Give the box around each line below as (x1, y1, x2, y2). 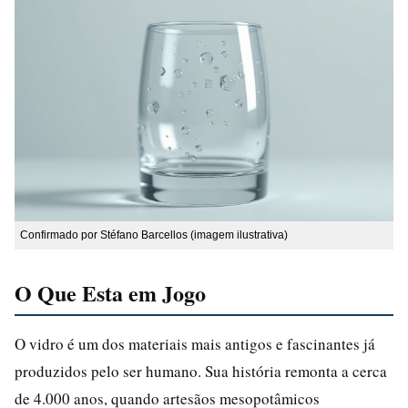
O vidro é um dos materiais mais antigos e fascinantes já (15, 332, 375, 354)
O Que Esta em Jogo (15, 276, 206, 309)
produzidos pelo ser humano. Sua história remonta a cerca (15, 360, 387, 382)
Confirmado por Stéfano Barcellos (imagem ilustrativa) (20, 228, 288, 241)
